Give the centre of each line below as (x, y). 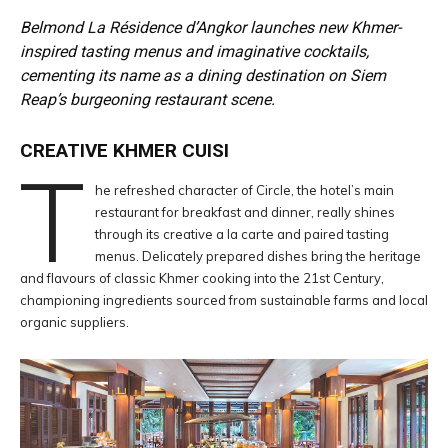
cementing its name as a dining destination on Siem (203, 75)
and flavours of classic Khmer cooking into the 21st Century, (202, 278)
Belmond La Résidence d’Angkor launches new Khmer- (210, 27)
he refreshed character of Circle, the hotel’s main (244, 190)
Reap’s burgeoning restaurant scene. (147, 99)
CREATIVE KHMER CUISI (124, 150)
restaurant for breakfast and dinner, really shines (244, 212)
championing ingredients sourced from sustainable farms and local (224, 300)
